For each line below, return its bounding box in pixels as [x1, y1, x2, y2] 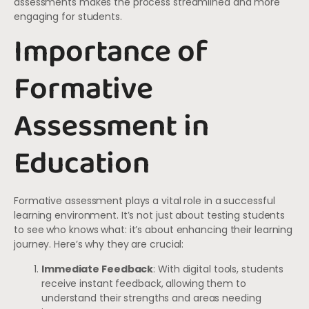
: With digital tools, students [153, 261, 284, 276]
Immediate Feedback [41, 261, 154, 276]
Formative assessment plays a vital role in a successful [14, 194, 275, 208]
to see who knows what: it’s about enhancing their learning [14, 223, 293, 237]
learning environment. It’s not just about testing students [14, 208, 286, 223]
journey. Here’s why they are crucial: [14, 237, 184, 252]
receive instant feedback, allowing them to [41, 276, 246, 290]
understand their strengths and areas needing [41, 290, 261, 305]
